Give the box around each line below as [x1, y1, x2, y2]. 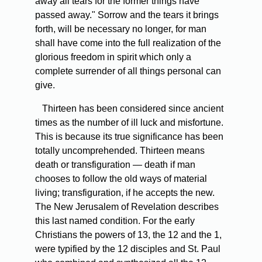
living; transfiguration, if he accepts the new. [35, 188, 215, 198]
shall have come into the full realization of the [35, 38, 221, 49]
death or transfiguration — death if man [35, 160, 195, 170]
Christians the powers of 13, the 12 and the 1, [35, 230, 222, 240]
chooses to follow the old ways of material [35, 174, 207, 184]
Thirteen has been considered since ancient [35, 104, 223, 114]
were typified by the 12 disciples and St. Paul [35, 244, 220, 254]
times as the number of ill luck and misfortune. [35, 118, 223, 128]
